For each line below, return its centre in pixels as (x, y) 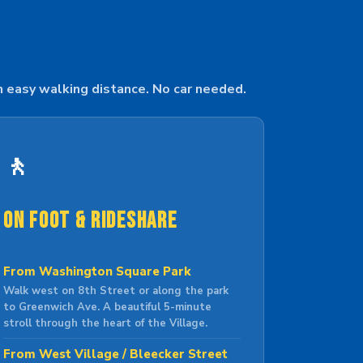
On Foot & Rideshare (90, 221)
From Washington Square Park (98, 271)
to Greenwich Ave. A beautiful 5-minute (108, 307)
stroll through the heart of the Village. (106, 323)
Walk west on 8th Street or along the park (116, 291)
